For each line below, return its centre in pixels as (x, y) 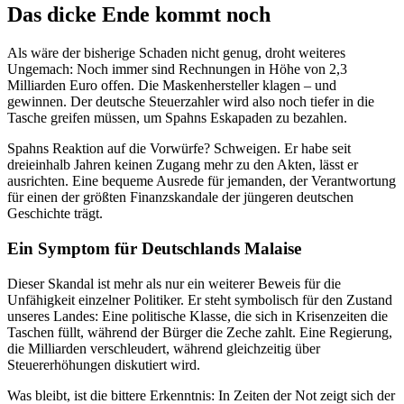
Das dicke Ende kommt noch (139, 15)
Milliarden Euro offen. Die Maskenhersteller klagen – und (172, 86)
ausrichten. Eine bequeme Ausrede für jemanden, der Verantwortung (202, 181)
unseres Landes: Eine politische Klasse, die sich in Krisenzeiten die (197, 316)
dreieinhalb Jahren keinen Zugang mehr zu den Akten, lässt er (183, 165)
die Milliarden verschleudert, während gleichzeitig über (164, 348)
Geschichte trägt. (55, 214)
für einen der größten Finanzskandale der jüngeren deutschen (180, 197)
